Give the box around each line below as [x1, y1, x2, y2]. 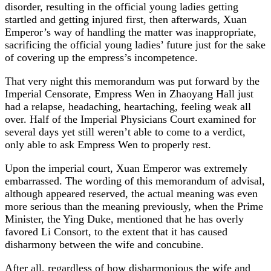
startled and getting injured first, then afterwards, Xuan [5, 13, 247, 25]
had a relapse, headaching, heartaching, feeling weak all [5, 100, 251, 113]
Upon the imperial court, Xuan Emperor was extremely [5, 162, 247, 174]
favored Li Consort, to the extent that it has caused [5, 225, 227, 238]
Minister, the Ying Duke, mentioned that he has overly [5, 212, 244, 225]
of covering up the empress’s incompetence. [5, 51, 198, 64]
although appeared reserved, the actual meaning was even [5, 187, 258, 200]
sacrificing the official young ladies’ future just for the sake [5, 38, 266, 51]
